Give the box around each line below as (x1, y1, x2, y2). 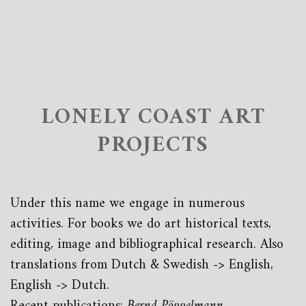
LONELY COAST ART (40, 98, 266, 137)
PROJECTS (97, 126, 209, 165)
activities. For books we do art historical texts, (10, 212, 271, 236)
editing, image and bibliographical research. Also (10, 233, 283, 257)
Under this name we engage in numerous (10, 192, 245, 216)
